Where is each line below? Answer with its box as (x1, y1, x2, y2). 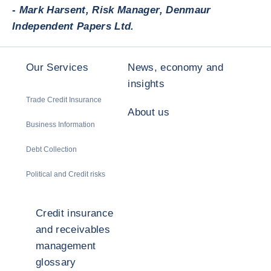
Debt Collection (26, 145, 77, 154)
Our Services (26, 62, 89, 73)
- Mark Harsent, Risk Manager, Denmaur (12, 4, 211, 16)
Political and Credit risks (26, 170, 105, 178)
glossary (36, 256, 76, 268)
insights (128, 78, 165, 90)
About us (128, 106, 170, 118)
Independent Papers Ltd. (12, 21, 134, 32)
